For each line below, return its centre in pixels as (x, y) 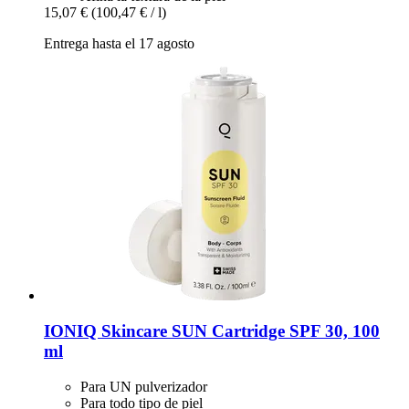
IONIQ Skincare (105, 331)
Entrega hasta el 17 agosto (119, 44)
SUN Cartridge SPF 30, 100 (273, 331)
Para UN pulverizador (144, 386)
